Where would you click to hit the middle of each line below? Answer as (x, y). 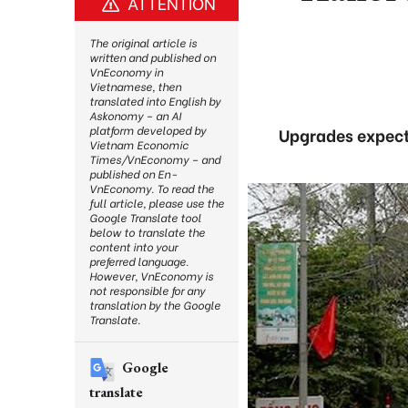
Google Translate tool (145, 217)
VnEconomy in (126, 71)
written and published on (153, 57)
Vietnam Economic (139, 144)
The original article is (143, 42)
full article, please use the (157, 203)
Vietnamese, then (135, 86)
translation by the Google (155, 305)
